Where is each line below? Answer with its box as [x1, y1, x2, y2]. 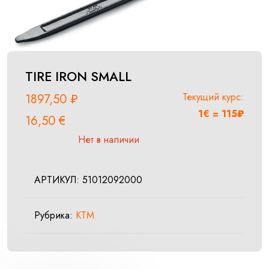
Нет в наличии [78, 133, 139, 147]
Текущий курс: [183, 90, 244, 104]
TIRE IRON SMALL [25, 67, 131, 86]
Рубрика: [34, 208, 76, 223]
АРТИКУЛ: [34, 173, 82, 187]
